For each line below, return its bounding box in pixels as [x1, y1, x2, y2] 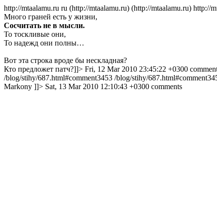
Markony [4, 82, 32, 91]
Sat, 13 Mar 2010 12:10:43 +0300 [45, 82, 149, 91]
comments [151, 82, 182, 91]
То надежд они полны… [4, 39, 84, 47]
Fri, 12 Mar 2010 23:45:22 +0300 [85, 65, 188, 73]
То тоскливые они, [4, 30, 66, 38]
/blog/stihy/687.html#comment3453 [4, 74, 112, 82]
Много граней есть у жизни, [4, 13, 97, 21]
